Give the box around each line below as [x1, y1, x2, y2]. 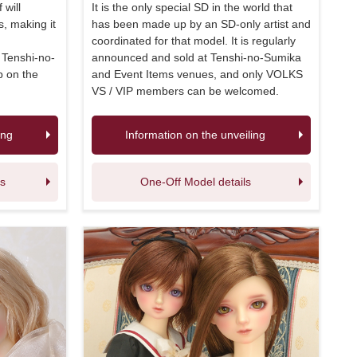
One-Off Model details [139, 175, 251, 188]
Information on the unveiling [125, 127, 266, 141]
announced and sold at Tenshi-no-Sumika [91, 50, 301, 64]
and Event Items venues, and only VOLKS [91, 67, 303, 80]
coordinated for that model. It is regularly [91, 33, 296, 47]
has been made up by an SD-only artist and [91, 17, 311, 30]
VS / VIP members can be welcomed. [91, 84, 279, 97]
